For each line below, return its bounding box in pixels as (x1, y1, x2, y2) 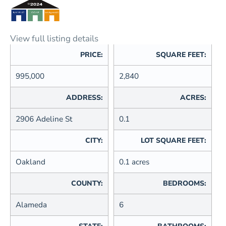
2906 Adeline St (16, 114, 72, 125)
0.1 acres (119, 157, 149, 167)
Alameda (16, 200, 47, 210)
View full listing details (10, 33, 98, 45)
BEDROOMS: (163, 179, 206, 189)
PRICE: (80, 50, 103, 60)
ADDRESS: (66, 93, 103, 103)
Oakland (16, 157, 45, 167)
